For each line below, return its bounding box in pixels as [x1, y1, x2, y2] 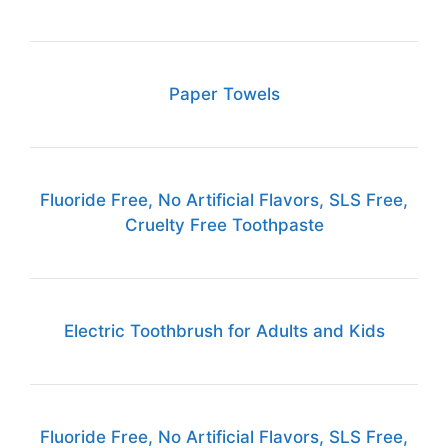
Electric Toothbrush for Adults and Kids [63, 320, 385, 341]
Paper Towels [168, 83, 280, 104]
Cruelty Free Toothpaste [124, 214, 324, 235]
